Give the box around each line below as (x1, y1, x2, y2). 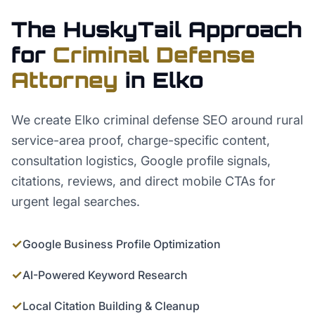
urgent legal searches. (11, 194, 140, 209)
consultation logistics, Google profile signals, (11, 153, 271, 168)
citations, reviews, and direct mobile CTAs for (11, 174, 276, 188)
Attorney (11, 67, 118, 93)
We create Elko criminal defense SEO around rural (11, 112, 303, 127)
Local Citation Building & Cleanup (22, 299, 200, 313)
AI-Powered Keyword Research (22, 268, 188, 282)
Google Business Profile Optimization (22, 237, 221, 251)
